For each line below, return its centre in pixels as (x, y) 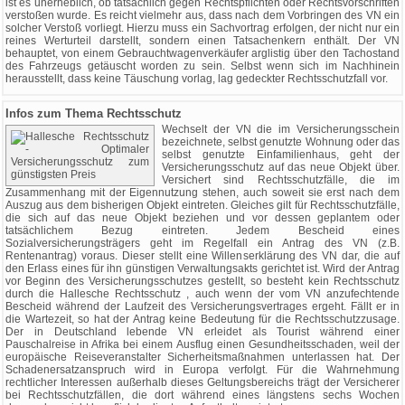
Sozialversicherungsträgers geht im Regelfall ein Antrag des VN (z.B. (202, 243)
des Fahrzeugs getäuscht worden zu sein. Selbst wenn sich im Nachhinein (202, 66)
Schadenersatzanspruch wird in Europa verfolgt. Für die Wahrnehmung (202, 370)
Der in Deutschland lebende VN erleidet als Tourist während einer (202, 332)
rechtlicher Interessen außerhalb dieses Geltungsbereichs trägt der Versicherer (202, 382)
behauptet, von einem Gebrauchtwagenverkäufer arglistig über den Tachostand (202, 53)
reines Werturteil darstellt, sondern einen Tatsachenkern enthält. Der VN (202, 41)
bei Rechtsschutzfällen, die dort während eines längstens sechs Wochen (202, 395)
